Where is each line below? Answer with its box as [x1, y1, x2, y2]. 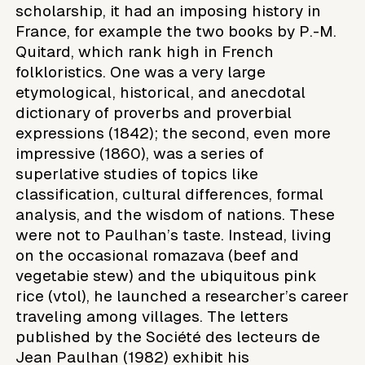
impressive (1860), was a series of [15, 144, 265, 162]
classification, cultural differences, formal [15, 185, 324, 203]
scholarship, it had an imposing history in [15, 2, 322, 20]
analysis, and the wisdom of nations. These [15, 205, 336, 223]
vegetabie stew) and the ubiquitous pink [15, 266, 318, 284]
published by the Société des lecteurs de [15, 328, 321, 345]
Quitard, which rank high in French [15, 42, 275, 60]
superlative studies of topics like [15, 165, 259, 182]
